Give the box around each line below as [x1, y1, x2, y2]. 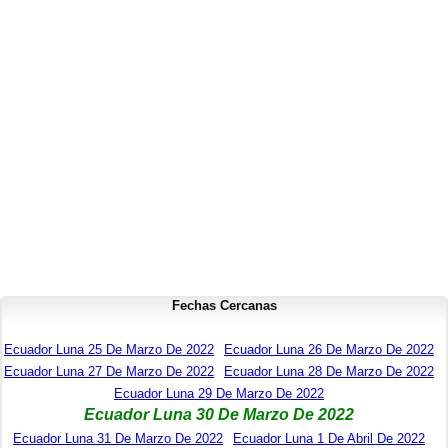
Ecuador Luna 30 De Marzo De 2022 [84, 406, 354, 424]
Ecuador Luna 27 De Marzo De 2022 [4, 364, 214, 380]
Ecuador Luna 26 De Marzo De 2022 [224, 342, 434, 358]
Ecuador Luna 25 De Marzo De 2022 [4, 342, 214, 358]
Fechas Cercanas [171, 298, 277, 314]
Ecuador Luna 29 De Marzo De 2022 [114, 386, 324, 402]
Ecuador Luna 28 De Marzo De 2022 [224, 364, 434, 380]
